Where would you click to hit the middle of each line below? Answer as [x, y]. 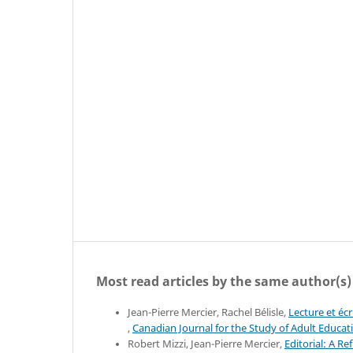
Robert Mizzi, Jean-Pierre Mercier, [206, 344]
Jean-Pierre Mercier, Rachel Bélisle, [208, 312]
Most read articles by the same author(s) [224, 281]
